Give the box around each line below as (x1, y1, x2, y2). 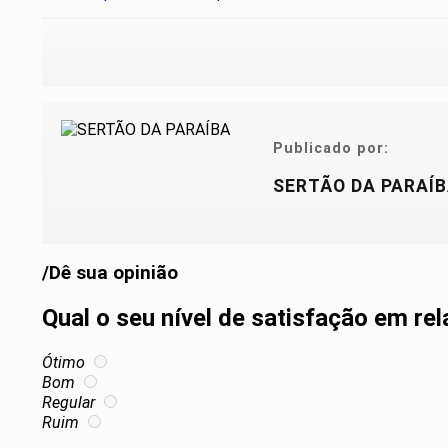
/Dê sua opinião (42, 262, 178, 285)
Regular (42, 393, 95, 413)
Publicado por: (273, 139, 389, 157)
